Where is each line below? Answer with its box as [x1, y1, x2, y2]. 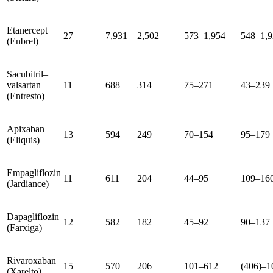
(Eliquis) [7, 134, 40, 145]
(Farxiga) [7, 222, 42, 233]
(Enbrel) [7, 35, 38, 46]
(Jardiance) [7, 178, 49, 189]
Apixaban [7, 123, 44, 134]
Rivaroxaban [7, 255, 56, 266]
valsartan [7, 79, 41, 90]
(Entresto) [7, 90, 44, 101]
